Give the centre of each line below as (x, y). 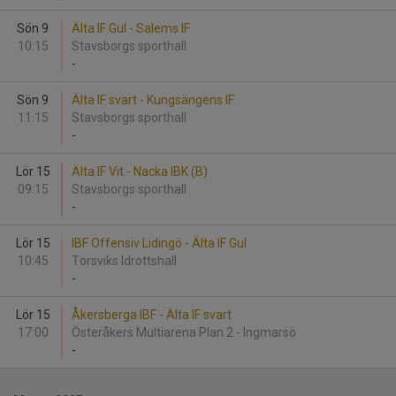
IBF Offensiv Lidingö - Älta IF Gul (159, 243)
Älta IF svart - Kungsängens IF (153, 100)
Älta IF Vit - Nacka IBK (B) (140, 171)
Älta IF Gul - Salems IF (131, 28)
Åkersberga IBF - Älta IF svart (152, 315)
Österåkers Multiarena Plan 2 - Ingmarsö (185, 332)
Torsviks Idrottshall (126, 261)
